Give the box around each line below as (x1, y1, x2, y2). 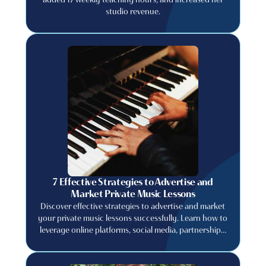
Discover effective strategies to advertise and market (40, 201, 226, 211)
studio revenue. (105, 6, 160, 17)
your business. (107, 248, 159, 259)
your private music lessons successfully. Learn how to (38, 213, 228, 223)
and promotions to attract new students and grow (43, 236, 222, 247)
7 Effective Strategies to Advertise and (53, 176, 213, 188)
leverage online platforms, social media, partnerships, (39, 224, 226, 235)
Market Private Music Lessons (71, 188, 195, 199)
